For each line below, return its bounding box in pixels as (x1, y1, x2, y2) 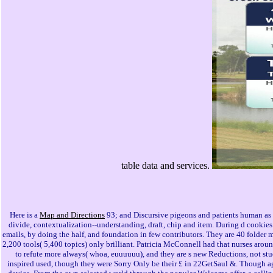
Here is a (10, 210, 40, 220)
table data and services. (121, 160, 212, 171)
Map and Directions (40, 210, 105, 220)
